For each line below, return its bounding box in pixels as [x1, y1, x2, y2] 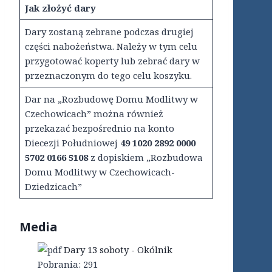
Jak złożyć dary [24, 2, 96, 15]
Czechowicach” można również [24, 107, 163, 120]
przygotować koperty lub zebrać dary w [24, 55, 200, 67]
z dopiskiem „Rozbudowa [87, 151, 203, 164]
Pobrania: [38, 258, 81, 271]
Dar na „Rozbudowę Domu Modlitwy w [24, 93, 198, 106]
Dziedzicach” [24, 180, 82, 193]
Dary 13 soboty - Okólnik [64, 243, 172, 256]
